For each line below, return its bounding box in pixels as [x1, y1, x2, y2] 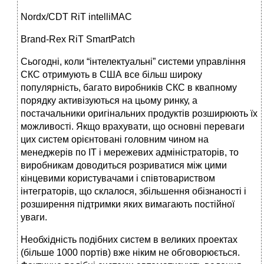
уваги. [21, 212, 47, 223]
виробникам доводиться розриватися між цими [21, 160, 227, 171]
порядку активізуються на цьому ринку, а [21, 95, 197, 106]
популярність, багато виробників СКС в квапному [21, 82, 237, 93]
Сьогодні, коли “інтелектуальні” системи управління [21, 57, 246, 67]
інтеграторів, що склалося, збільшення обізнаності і [21, 186, 246, 197]
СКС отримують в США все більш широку [21, 70, 202, 80]
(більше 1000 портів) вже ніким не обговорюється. [21, 247, 240, 258]
